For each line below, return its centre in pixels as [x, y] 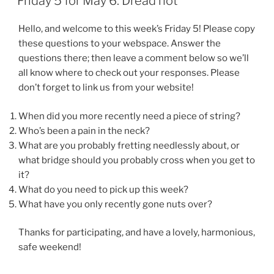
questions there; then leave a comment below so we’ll [134, 58]
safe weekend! [50, 247]
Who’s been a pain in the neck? [84, 131]
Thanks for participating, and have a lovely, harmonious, [137, 232]
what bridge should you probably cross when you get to [137, 160]
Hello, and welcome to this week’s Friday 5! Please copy [137, 29]
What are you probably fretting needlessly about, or [129, 145]
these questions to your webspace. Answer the [120, 43]
